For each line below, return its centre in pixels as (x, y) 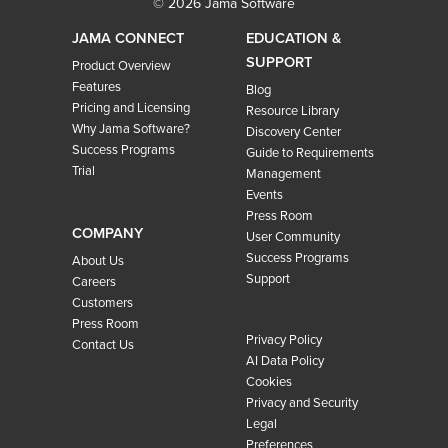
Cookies (268, 381)
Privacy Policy (283, 339)
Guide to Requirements (309, 152)
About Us (97, 260)
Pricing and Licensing (130, 107)
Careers (93, 281)
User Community (292, 236)
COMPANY (107, 233)
